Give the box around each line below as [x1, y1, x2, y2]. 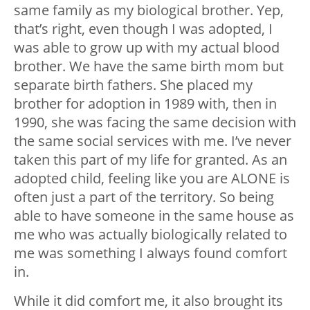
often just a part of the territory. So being [14, 187, 274, 206]
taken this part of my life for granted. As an [14, 149, 287, 169]
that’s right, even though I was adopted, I [14, 19, 273, 38]
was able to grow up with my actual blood [14, 37, 280, 57]
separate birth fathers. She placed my [14, 75, 253, 94]
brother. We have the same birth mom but [14, 56, 284, 75]
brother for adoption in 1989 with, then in [14, 93, 277, 113]
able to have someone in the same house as [14, 206, 294, 225]
